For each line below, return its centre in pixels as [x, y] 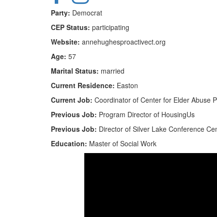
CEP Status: [70, 27]
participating [109, 27]
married [111, 70]
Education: [69, 143]
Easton [126, 85]
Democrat [86, 12]
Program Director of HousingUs [146, 114]
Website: [65, 41]
